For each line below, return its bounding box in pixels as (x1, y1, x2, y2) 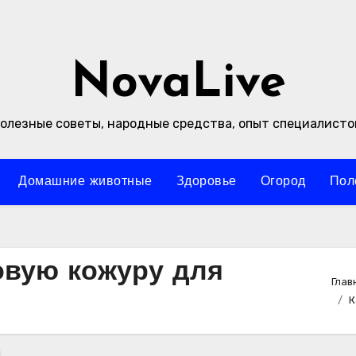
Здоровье (176, 176, 237, 188)
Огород (260, 176, 306, 188)
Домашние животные (18, 176, 153, 188)
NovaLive (70, 60, 286, 108)
